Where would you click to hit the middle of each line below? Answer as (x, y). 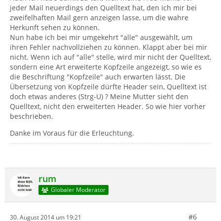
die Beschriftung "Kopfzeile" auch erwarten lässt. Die (98, 77)
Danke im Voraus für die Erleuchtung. (72, 133)
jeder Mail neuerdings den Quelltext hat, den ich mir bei (103, 8)
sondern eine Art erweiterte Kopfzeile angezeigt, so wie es (106, 67)
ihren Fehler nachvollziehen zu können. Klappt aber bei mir (109, 47)
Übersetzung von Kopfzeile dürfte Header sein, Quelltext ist (108, 87)
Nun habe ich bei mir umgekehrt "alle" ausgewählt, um (101, 37)
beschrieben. (32, 116)
